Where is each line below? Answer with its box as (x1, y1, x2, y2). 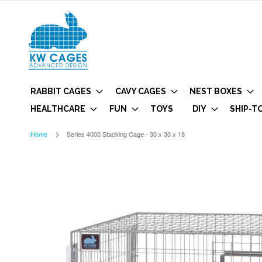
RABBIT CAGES (30, 87, 91, 96)
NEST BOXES (189, 87, 242, 96)
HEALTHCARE (30, 104, 85, 113)
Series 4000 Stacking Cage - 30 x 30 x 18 (67, 129, 185, 139)
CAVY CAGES (115, 87, 166, 96)
